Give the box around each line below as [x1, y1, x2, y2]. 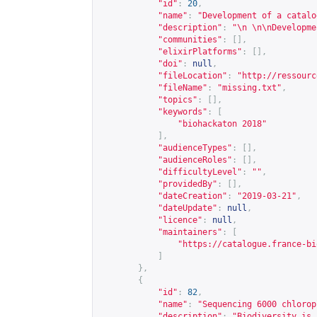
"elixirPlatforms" [158, 47, 242, 57]
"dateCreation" [158, 191, 227, 201]
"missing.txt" [217, 83, 282, 93]
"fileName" [158, 83, 207, 93]
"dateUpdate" [158, 203, 217, 213]
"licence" [158, 215, 202, 225]
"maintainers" [158, 227, 222, 237]
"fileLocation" [158, 71, 227, 81]
